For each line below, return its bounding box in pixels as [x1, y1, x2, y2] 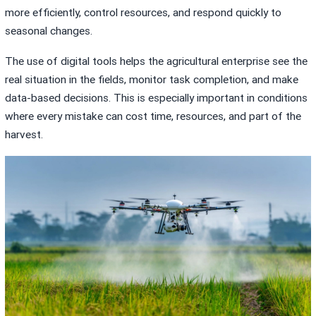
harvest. [5, 128, 44, 141]
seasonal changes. [5, 25, 93, 38]
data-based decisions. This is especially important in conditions [5, 91, 308, 104]
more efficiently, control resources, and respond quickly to [5, 6, 282, 20]
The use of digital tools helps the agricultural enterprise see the [5, 54, 308, 68]
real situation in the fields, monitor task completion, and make [5, 73, 299, 86]
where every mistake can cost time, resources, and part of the [5, 109, 302, 123]
